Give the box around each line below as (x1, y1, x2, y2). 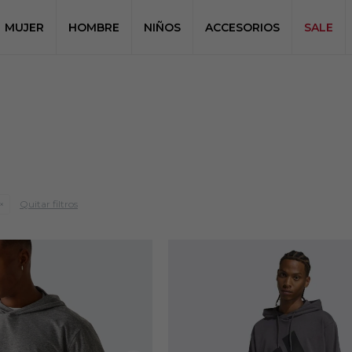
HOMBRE (68, 20, 119, 35)
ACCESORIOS (204, 20, 280, 35)
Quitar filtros (20, 198, 78, 210)
